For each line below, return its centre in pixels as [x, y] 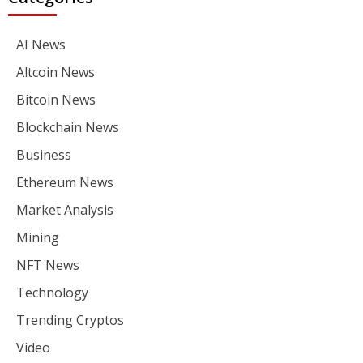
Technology [52, 292]
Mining [38, 237]
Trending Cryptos [70, 320]
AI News [41, 44]
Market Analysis [65, 209]
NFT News [48, 265]
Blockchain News [68, 127]
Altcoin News [56, 72]
